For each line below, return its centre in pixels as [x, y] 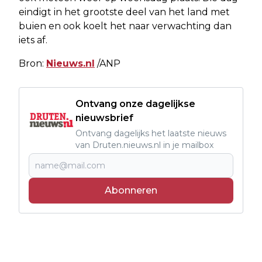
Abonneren [131, 190]
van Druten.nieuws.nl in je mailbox [144, 145]
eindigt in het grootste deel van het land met [124, 12]
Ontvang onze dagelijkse [135, 104]
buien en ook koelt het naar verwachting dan [125, 26]
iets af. [33, 40]
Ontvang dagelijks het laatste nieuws [151, 133]
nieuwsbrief [104, 118]
